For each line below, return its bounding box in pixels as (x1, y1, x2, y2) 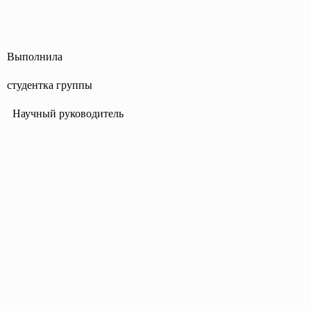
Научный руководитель (7, 108, 124, 119)
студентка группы (7, 79, 92, 91)
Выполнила (7, 51, 62, 62)
